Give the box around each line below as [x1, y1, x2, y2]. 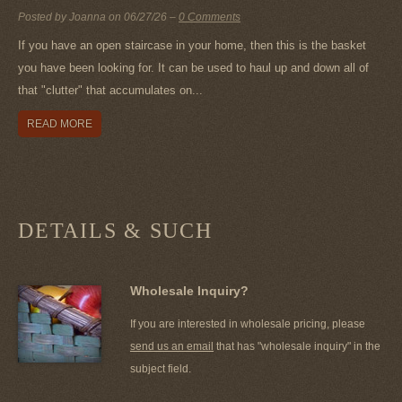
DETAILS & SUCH [18, 218, 213, 242]
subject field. [130, 362, 191, 375]
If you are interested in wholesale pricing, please [130, 317, 365, 330]
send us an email [130, 339, 214, 353]
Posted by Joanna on [18, 10, 124, 23]
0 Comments [179, 10, 240, 23]
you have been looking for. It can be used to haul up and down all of [18, 60, 369, 74]
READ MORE [27, 117, 92, 130]
